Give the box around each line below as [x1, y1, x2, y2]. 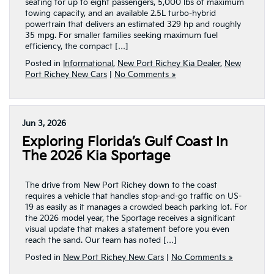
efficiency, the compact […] [25, 42, 128, 51]
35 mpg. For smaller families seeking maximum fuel [25, 31, 218, 40]
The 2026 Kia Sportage [22, 149, 170, 164]
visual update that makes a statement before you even [25, 224, 229, 234]
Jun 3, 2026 [22, 119, 66, 128]
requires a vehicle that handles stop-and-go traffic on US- [25, 191, 242, 201]
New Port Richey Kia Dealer [117, 59, 220, 68]
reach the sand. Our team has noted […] [25, 235, 176, 245]
